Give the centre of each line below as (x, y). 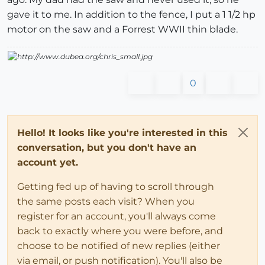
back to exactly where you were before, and (120, 231)
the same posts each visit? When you (106, 202)
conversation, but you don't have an (107, 148)
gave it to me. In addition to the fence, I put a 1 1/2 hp (131, 14)
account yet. (48, 163)
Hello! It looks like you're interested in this (122, 133)
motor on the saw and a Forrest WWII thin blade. (122, 29)
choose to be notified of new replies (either (119, 246)
